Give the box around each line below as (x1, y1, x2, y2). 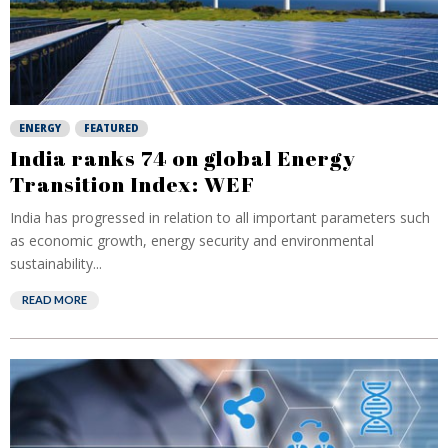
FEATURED (84, 121, 139, 135)
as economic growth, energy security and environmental (10, 231, 374, 250)
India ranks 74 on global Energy (10, 144, 356, 172)
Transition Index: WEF (10, 170, 255, 198)
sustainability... (10, 254, 102, 273)
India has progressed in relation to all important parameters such (10, 208, 430, 227)
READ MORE (22, 293, 87, 306)
